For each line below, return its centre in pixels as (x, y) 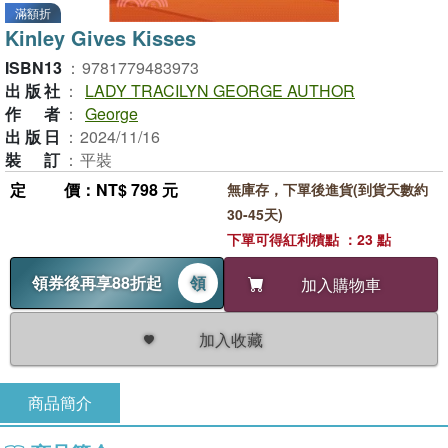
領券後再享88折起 (97, 282)
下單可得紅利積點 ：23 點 (308, 239)
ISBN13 (33, 67)
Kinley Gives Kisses (100, 37)
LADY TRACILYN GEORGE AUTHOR (220, 90)
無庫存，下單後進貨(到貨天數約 (327, 189)
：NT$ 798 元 (129, 189)
